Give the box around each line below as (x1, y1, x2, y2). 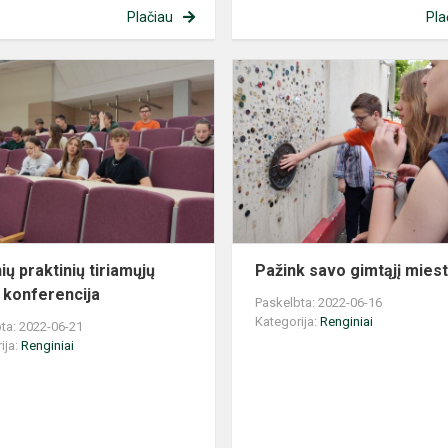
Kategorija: (255, 314, 321, 330)
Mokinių (213, 60, 270, 80)
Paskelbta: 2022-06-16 (255, 295, 383, 311)
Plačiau (126, 9, 173, 26)
